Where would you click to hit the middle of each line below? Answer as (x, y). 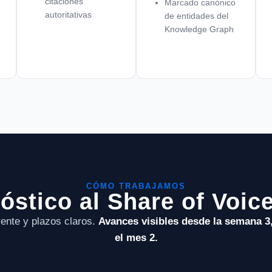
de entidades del (197, 15)
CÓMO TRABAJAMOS (136, 186)
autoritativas (69, 14)
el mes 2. (136, 237)
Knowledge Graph (199, 29)
